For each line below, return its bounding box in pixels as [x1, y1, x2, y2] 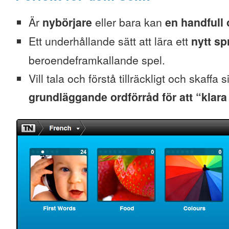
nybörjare [42, 14, 92, 30]
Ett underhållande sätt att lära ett [29, 33, 191, 49]
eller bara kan [92, 14, 165, 30]
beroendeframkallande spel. [29, 52, 165, 67]
